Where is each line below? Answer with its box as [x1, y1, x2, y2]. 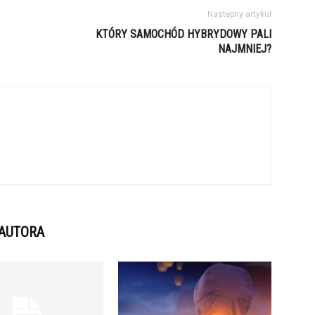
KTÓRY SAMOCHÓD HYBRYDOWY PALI [96, 27, 271, 41]
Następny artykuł [207, 9, 271, 19]
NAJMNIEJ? [218, 42, 271, 56]
